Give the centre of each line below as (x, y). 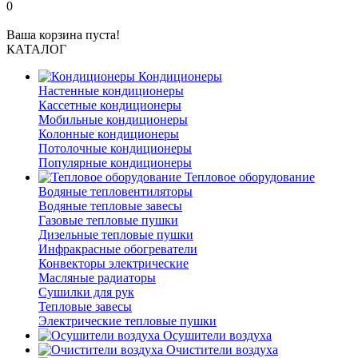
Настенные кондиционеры (111, 91)
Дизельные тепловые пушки (116, 235)
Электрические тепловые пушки (127, 321)
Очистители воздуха (221, 350)
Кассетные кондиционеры (110, 105)
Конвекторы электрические (113, 263)
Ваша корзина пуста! (63, 35)
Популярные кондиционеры (115, 163)
